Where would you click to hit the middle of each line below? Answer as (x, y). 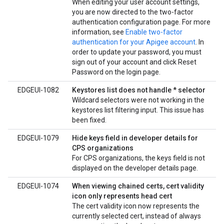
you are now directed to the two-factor (133, 12)
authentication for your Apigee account (134, 42)
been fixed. (89, 120)
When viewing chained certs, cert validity (138, 186)
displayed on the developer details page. (135, 168)
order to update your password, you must (137, 52)
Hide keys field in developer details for (135, 138)
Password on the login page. (116, 72)
